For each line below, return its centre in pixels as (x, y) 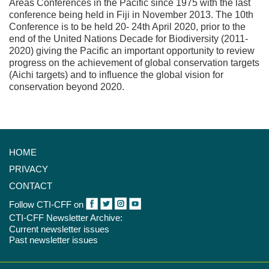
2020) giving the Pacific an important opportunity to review (132, 50)
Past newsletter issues (53, 240)
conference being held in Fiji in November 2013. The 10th (131, 14)
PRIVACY (29, 169)
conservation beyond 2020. (67, 86)
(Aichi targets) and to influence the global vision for (116, 74)
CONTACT (31, 186)
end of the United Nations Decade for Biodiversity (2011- (128, 38)
